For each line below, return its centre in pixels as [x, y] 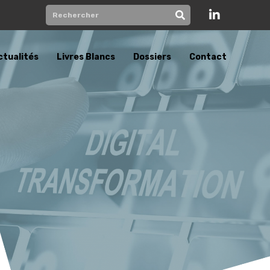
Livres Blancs [86, 57]
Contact [208, 57]
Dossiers [152, 57]
